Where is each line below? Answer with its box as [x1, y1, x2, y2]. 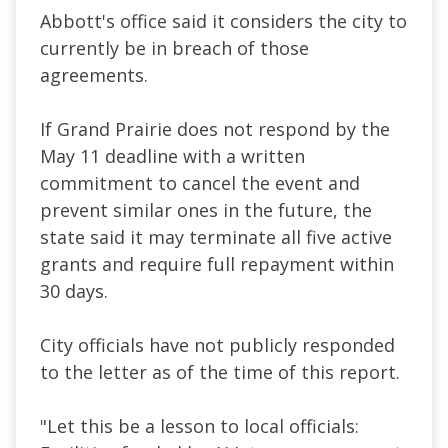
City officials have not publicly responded [40, 332, 395, 357]
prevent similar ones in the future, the [40, 197, 372, 222]
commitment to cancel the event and [40, 170, 360, 195]
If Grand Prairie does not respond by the [40, 116, 390, 141]
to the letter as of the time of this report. [40, 359, 400, 384]
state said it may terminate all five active [40, 224, 392, 249]
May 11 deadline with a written [40, 143, 305, 168]
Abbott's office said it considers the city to [40, 8, 407, 33]
